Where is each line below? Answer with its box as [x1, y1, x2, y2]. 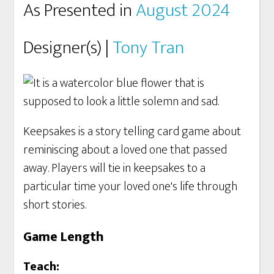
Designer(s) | [23, 32, 113, 63]
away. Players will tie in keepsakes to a [23, 157, 206, 179]
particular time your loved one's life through [23, 176, 238, 197]
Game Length [23, 225, 105, 248]
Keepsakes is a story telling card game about [23, 120, 242, 142]
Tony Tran [113, 32, 185, 63]
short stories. [23, 194, 87, 215]
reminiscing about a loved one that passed [23, 139, 228, 160]
